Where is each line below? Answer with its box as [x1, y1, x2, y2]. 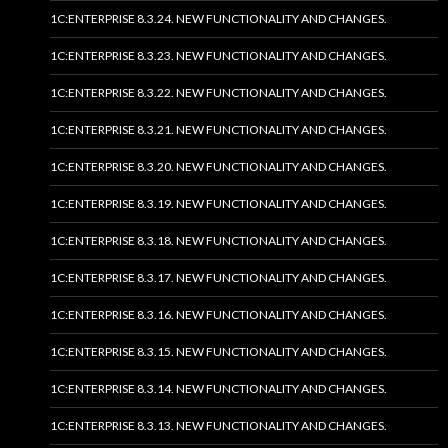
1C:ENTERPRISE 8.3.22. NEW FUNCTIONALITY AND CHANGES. [50, 84, 387, 100]
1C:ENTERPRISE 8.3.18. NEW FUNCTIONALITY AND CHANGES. [50, 232, 387, 248]
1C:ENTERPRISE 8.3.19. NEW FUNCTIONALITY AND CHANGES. [50, 195, 387, 211]
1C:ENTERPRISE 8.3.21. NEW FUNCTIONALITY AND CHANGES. [50, 121, 387, 137]
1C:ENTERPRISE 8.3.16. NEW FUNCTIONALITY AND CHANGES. [50, 306, 387, 322]
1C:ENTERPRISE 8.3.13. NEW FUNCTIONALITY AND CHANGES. [50, 417, 387, 433]
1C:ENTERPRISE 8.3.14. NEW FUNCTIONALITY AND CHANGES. [50, 380, 387, 396]
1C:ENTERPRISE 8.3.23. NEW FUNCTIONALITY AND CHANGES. [50, 47, 387, 63]
